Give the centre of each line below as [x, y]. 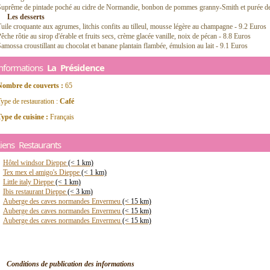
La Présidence [76, 67]
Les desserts [26, 17]
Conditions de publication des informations [71, 264]
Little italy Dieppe [29, 182]
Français [61, 117]
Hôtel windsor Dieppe [35, 163]
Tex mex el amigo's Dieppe [42, 172]
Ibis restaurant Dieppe [35, 192]
